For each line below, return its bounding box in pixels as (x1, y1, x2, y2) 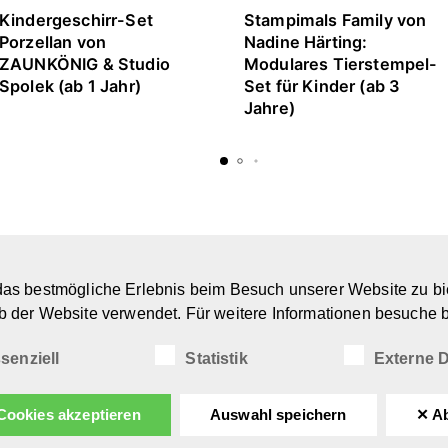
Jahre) (244, 97, 295, 118)
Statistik (185, 349, 248, 367)
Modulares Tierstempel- (244, 53, 438, 74)
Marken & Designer (206, 290, 353, 311)
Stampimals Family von (244, 9, 427, 30)
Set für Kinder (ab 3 (244, 75, 401, 96)
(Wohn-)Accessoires (206, 362, 362, 383)
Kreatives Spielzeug (206, 314, 359, 335)
